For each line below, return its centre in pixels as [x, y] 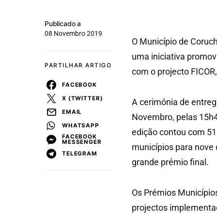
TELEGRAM [80, 153]
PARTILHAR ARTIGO [78, 65]
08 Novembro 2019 [73, 33]
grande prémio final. [170, 162]
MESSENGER [82, 142]
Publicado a [63, 23]
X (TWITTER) [83, 98]
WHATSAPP [81, 125]
